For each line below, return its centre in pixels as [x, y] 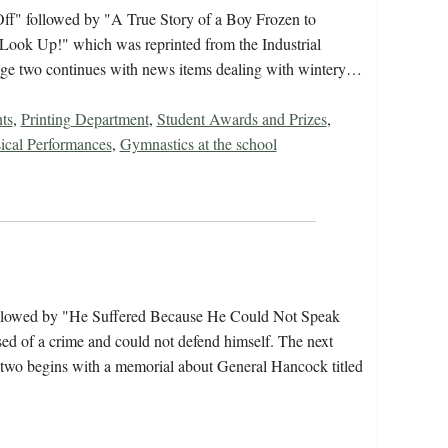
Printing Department [84, 119]
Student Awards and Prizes [241, 119]
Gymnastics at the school [198, 144]
